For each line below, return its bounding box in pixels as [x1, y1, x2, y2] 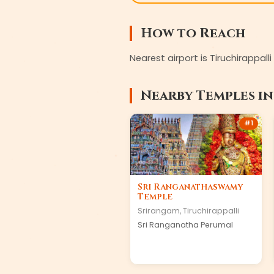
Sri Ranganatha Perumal [138, 220, 233, 230]
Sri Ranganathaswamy [138, 181, 243, 193]
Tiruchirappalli [183, 206, 239, 216]
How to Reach [141, 24, 245, 42]
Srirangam [138, 206, 180, 216]
